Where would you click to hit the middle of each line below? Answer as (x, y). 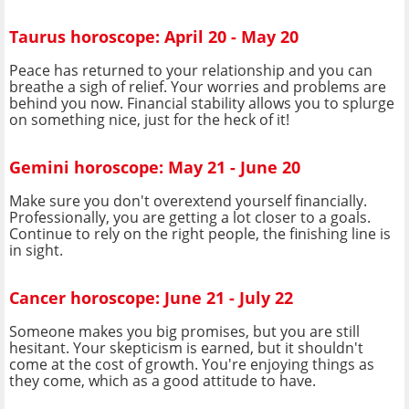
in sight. (36, 250)
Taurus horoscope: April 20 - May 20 (154, 37)
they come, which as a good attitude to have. (163, 380)
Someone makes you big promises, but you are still (184, 331)
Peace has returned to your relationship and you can (191, 70)
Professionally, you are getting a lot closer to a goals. (190, 217)
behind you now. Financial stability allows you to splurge (202, 103)
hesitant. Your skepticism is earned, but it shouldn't (186, 347)
